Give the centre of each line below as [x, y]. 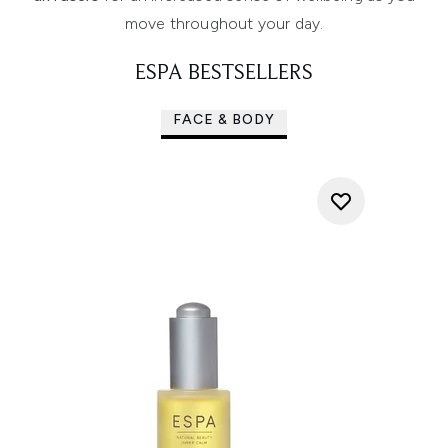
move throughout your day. [224, 23]
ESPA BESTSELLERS [224, 73]
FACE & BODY [224, 119]
